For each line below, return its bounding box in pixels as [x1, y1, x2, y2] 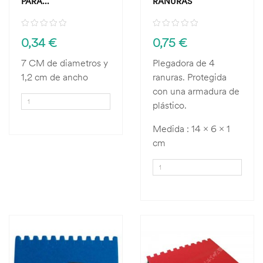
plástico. [153, 99, 187, 111]
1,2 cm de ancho [21, 71, 88, 83]
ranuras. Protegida [153, 71, 227, 83]
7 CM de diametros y [21, 57, 108, 69]
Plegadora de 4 [153, 57, 215, 69]
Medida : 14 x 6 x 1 [153, 123, 230, 134]
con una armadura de [153, 85, 240, 97]
